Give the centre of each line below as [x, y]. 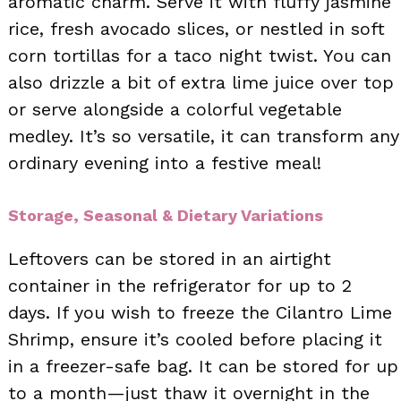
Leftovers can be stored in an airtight [170, 258]
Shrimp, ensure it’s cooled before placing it [195, 339]
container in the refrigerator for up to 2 [180, 285]
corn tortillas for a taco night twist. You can [200, 55]
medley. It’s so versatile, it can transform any [204, 136]
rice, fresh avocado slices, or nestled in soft [196, 28]
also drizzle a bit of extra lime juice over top [201, 82]
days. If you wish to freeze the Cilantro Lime [200, 312]
